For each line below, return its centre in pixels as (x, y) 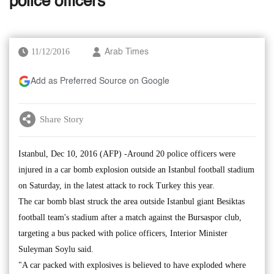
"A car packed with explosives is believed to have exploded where (132, 265)
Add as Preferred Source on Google (100, 81)
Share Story (62, 119)
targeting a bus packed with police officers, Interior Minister (123, 233)
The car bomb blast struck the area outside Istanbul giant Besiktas (131, 202)
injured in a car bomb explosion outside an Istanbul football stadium (136, 170)
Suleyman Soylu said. (56, 249)
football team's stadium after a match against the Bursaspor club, (130, 217)
